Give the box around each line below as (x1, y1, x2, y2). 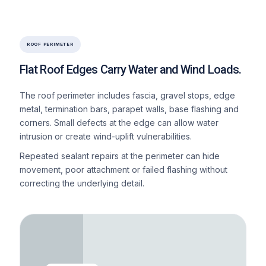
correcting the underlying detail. (19, 178, 144, 188)
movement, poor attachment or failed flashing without (19, 164, 227, 175)
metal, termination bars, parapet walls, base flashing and (19, 103, 239, 114)
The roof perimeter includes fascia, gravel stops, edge (19, 90, 235, 100)
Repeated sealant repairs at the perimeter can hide (19, 150, 220, 161)
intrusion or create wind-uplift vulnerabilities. (19, 131, 192, 141)
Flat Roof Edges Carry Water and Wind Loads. (19, 62, 242, 77)
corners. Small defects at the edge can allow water (19, 117, 218, 128)
